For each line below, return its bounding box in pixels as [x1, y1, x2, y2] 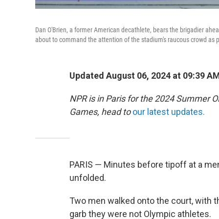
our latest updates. [132, 107, 205, 117]
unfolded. [69, 173, 106, 183]
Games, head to [69, 107, 131, 117]
